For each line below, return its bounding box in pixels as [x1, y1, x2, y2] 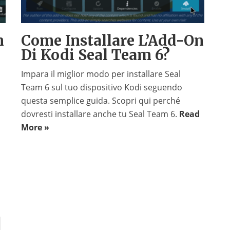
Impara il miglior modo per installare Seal [21, 68, 181, 80]
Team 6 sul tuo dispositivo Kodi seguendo [21, 82, 182, 93]
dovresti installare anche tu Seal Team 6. [21, 108, 179, 120]
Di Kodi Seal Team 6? [21, 46, 170, 65]
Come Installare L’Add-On [21, 31, 204, 50]
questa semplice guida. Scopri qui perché [21, 95, 180, 107]
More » [21, 122, 49, 133]
